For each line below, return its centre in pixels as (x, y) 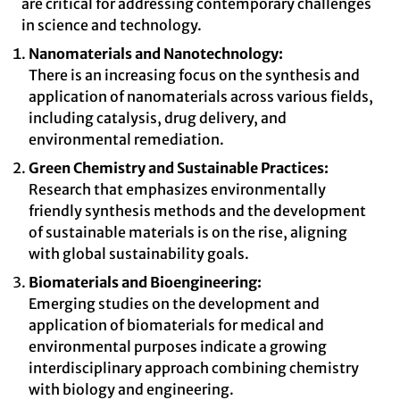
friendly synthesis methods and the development (197, 211)
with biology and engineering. (131, 389)
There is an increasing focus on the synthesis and (194, 75)
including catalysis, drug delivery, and (158, 118)
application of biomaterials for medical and (176, 325)
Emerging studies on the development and (174, 304)
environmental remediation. (126, 139)
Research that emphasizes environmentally (177, 189)
